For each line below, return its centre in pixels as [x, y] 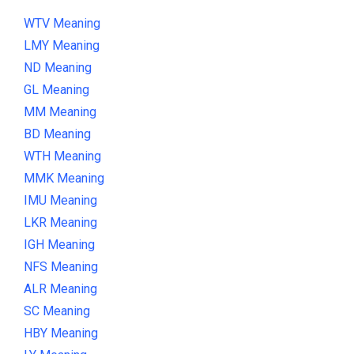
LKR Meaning [60, 222]
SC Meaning [57, 311]
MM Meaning [60, 111]
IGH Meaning [59, 244]
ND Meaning [58, 67]
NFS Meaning [61, 266]
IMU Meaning [60, 200]
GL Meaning [56, 89]
